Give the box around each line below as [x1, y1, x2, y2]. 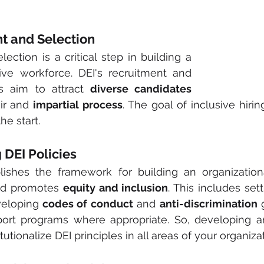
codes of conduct [39, 197, 133, 210]
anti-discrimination [159, 197, 258, 210]
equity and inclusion [62, 181, 169, 194]
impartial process [33, 98, 123, 111]
